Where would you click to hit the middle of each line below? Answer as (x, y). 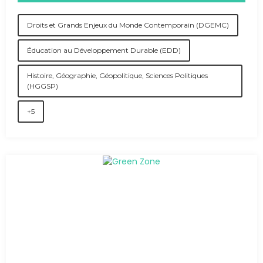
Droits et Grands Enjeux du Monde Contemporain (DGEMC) (128, 25)
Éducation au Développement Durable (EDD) (104, 50)
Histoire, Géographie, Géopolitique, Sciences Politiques (117, 75)
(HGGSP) (43, 86)
